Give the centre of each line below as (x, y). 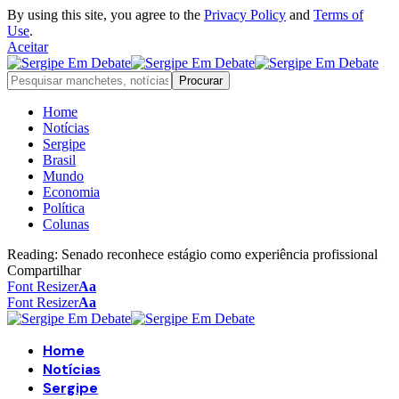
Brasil (59, 160)
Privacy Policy (245, 15)
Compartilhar (44, 270)
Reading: (33, 254)
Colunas (66, 224)
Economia (71, 192)
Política (64, 208)
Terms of (338, 15)
